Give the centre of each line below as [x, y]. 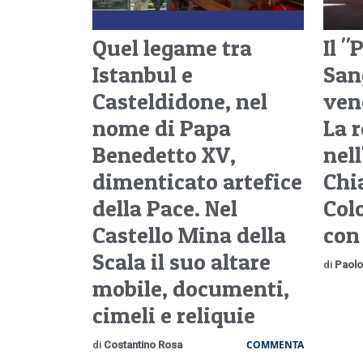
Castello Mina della [189, 235]
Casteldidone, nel [180, 101]
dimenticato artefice [197, 181]
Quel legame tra [172, 47]
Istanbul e [143, 74]
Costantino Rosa [143, 344]
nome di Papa [162, 128]
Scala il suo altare [181, 261]
